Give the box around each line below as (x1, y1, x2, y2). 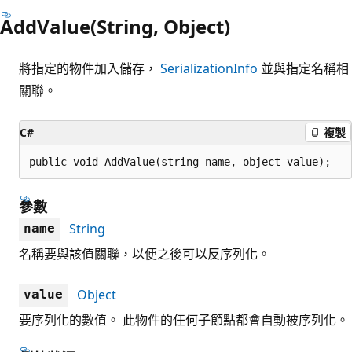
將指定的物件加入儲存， (19, 59, 160, 77)
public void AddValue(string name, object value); (29, 155, 331, 168)
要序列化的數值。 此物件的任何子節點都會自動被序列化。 (19, 310, 349, 328)
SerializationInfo (160, 59, 258, 77)
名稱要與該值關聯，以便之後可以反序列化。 (19, 244, 270, 262)
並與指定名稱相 (258, 59, 349, 77)
